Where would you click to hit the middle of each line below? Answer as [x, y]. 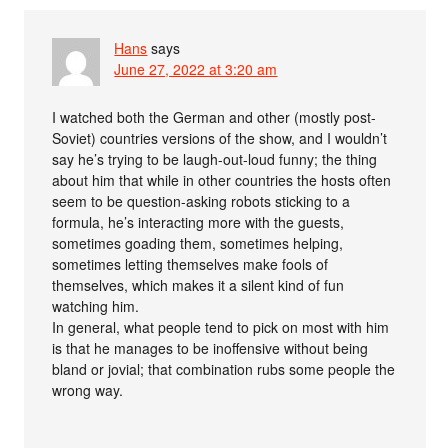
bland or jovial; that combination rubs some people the [224, 368]
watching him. [96, 305]
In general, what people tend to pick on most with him [221, 326]
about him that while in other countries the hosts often [222, 179]
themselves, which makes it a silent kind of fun [198, 284]
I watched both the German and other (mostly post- [214, 116]
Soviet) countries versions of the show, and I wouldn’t [220, 137]
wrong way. [88, 389]
